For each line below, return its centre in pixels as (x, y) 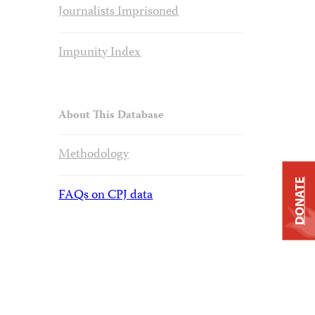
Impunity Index (100, 53)
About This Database (111, 116)
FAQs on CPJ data (106, 195)
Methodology (94, 155)
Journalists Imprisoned (119, 12)
